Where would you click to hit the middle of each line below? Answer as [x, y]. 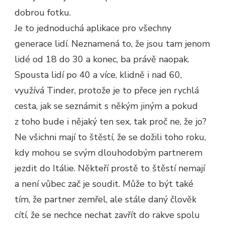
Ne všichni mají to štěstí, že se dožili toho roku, [110, 137]
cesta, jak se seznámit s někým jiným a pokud [106, 106]
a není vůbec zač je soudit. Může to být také [104, 184]
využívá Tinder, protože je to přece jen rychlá [107, 90]
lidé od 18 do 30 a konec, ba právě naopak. [102, 59]
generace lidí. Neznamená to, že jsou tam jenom [112, 43]
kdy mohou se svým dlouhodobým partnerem [108, 152]
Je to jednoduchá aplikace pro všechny [93, 28]
